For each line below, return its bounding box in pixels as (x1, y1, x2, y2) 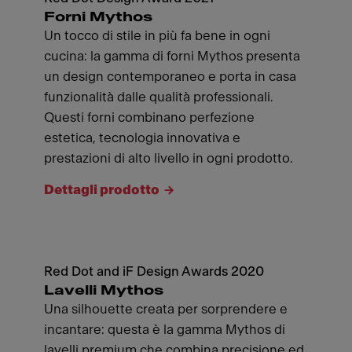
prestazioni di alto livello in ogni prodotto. (44, 152, 293, 165)
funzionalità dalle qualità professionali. (44, 90, 273, 104)
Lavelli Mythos (44, 284, 163, 297)
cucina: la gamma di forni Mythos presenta (44, 49, 300, 63)
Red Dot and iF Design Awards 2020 (44, 265, 264, 278)
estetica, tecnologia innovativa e (44, 131, 240, 145)
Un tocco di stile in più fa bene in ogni (44, 29, 270, 42)
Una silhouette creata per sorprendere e (44, 302, 288, 316)
